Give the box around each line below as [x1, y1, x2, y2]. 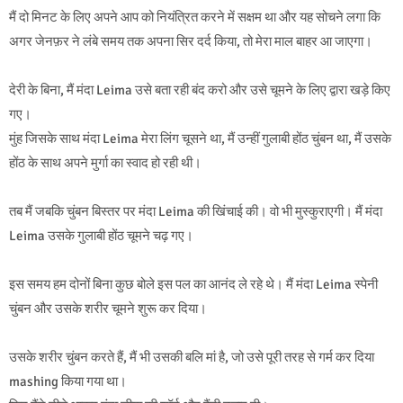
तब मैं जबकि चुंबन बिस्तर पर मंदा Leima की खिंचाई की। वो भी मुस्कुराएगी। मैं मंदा [9, 203, 382, 220]
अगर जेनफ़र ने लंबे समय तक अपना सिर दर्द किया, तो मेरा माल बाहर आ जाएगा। [9, 33, 372, 50]
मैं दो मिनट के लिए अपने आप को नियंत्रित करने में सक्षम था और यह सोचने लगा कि [9, 9, 381, 26]
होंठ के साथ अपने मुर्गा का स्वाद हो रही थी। [9, 155, 201, 172]
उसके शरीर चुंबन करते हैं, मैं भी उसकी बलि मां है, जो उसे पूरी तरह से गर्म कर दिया [9, 349, 374, 366]
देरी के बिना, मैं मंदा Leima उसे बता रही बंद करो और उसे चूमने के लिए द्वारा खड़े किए [9, 82, 390, 99]
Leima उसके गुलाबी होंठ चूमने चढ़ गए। [9, 228, 193, 245]
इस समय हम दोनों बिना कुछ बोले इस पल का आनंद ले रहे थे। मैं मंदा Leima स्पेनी [9, 276, 378, 293]
